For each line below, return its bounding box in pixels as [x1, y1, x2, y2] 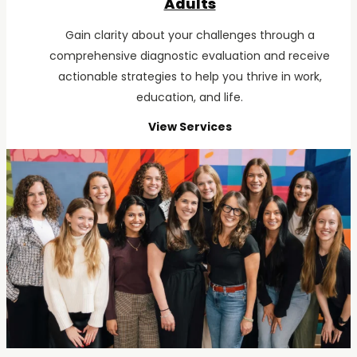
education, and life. [136, 88, 243, 105]
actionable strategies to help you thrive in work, [57, 68, 322, 84]
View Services [147, 118, 232, 135]
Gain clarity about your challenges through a [65, 26, 315, 43]
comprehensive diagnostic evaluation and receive [49, 47, 330, 64]
